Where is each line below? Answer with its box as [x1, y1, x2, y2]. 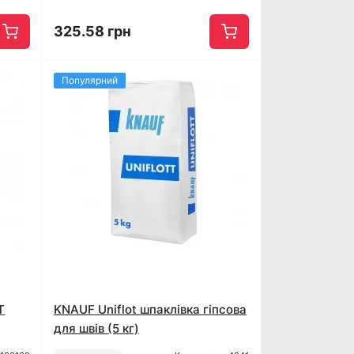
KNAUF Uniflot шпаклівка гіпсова [54, 302, 247, 318]
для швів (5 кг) [54, 321, 140, 337]
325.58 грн [54, 23, 132, 40]
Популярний [62, 74, 119, 87]
